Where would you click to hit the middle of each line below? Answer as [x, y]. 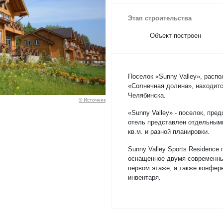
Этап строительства [160, 18]
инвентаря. [144, 177]
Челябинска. [147, 95]
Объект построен [175, 36]
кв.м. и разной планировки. [169, 132]
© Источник [92, 100]
